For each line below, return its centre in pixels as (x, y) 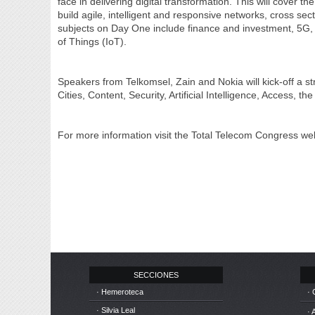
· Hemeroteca (120, 292)
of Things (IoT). (92, 41)
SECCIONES (156, 275)
